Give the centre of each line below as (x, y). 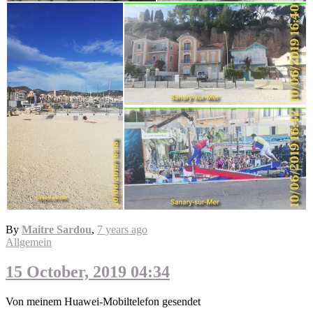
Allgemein (29, 242)
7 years (113, 229)
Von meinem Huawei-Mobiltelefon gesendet (103, 301)
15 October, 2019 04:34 (88, 271)
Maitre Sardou (57, 229)
